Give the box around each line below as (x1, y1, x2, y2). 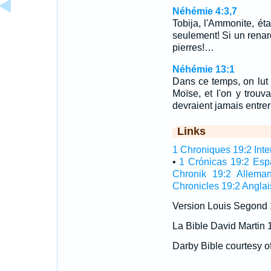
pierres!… (172, 42, 214, 53)
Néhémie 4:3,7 (172, 6, 237, 16)
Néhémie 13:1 (172, 64, 235, 74)
